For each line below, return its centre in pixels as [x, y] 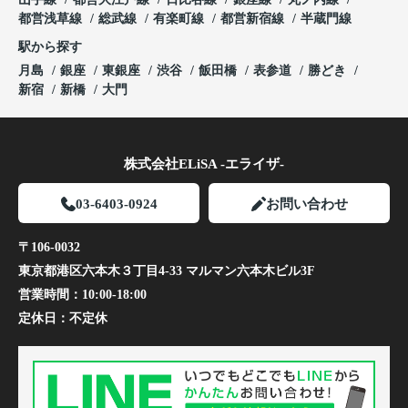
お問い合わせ [306, 204]
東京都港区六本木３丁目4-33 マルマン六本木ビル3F [167, 271]
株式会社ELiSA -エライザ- [204, 164]
